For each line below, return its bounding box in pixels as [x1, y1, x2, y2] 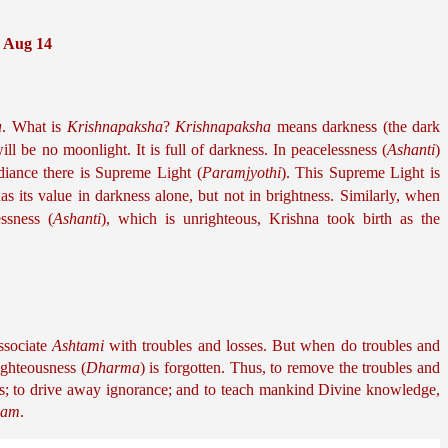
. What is [2, 118, 67, 135]
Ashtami [51, 337, 104, 354]
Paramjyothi [201, 164, 281, 181]
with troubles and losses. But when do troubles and [103, 337, 441, 354]
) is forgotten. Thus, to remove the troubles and [139, 359, 440, 376]
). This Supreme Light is [280, 164, 441, 181]
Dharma [85, 359, 140, 376]
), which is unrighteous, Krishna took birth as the [101, 210, 440, 227]
